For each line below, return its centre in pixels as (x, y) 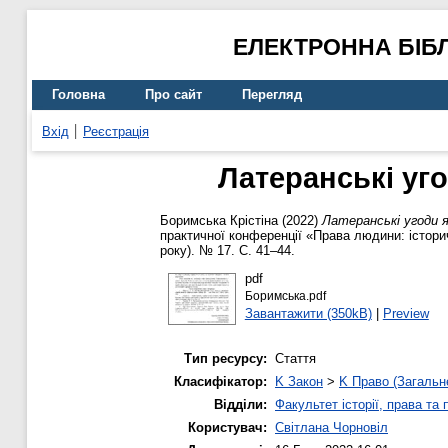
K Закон (299, 382)
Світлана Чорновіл (331, 428)
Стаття (295, 359)
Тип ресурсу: (225, 359)
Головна (78, 95)
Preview (405, 313)
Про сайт (173, 95)
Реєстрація (116, 131)
